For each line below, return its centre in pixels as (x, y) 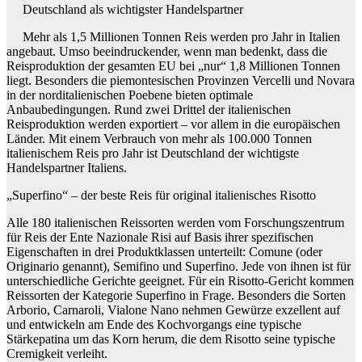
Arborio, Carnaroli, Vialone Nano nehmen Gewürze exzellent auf (173, 309)
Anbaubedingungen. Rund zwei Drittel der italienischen (149, 109)
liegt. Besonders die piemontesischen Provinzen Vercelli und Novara (181, 80)
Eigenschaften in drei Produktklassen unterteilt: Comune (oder (164, 251)
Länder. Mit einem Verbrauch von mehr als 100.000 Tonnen (159, 138)
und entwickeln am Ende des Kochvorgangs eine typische (154, 324)
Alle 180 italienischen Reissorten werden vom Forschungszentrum (175, 222)
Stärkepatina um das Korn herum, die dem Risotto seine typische (171, 339)
